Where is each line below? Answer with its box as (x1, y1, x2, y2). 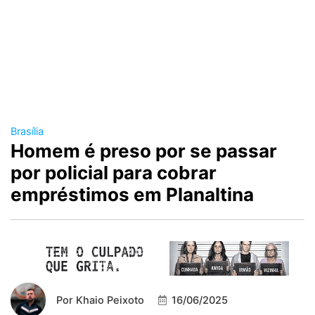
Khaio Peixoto (73, 294, 144, 307)
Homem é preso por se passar (11, 140, 277, 162)
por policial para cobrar (11, 162, 217, 184)
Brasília (11, 125, 44, 139)
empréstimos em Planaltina (11, 184, 254, 206)
